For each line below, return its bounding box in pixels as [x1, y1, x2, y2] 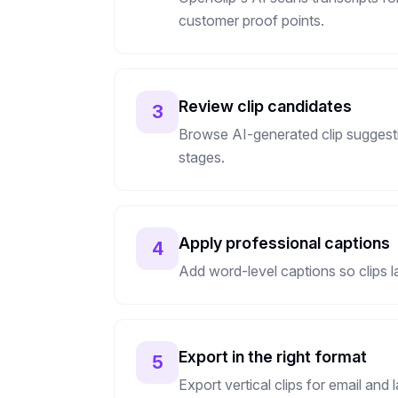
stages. [179, 148, 225, 166]
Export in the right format [179, 347, 367, 366]
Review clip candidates [179, 97, 352, 115]
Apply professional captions [179, 234, 390, 252]
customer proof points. [179, 12, 324, 29]
